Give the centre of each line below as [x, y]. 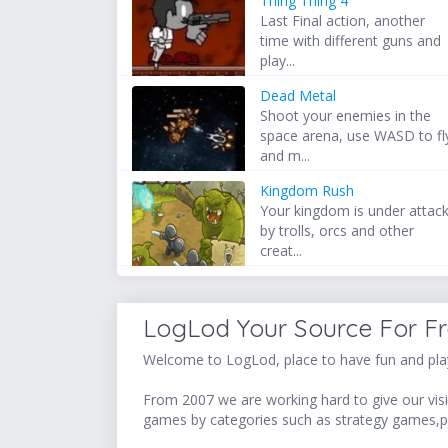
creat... [281, 251]
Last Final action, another [343, 21]
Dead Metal [298, 96]
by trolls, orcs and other [337, 231]
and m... [285, 156]
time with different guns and [351, 41]
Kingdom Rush [307, 191]
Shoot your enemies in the [346, 116]
